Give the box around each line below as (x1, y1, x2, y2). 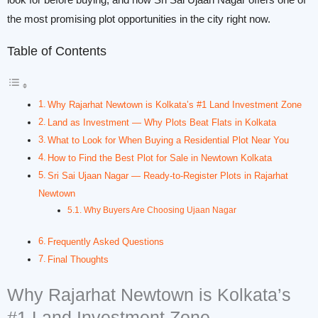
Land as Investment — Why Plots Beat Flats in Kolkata (48, 116, 277, 128)
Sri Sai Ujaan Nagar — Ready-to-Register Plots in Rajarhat (48, 170, 289, 181)
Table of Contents (7, 44, 106, 59)
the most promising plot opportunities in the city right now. (7, 13, 270, 26)
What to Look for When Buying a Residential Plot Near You (48, 134, 290, 146)
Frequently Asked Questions (48, 236, 165, 248)
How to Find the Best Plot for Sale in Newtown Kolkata (48, 152, 273, 163)
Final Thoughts (48, 254, 109, 265)
